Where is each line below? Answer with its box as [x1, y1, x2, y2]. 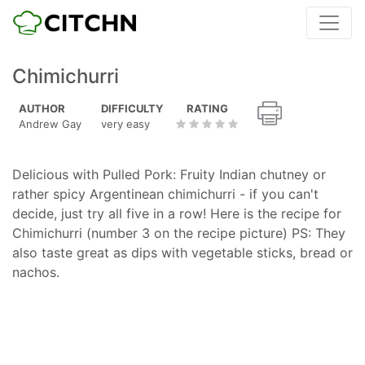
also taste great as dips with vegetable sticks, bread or [12, 244, 353, 261]
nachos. [12, 264, 59, 280]
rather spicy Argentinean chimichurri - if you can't [12, 186, 319, 202]
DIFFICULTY [101, 102, 163, 115]
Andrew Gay [19, 117, 81, 130]
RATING [186, 102, 228, 115]
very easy [101, 117, 150, 130]
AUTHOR [19, 102, 65, 115]
